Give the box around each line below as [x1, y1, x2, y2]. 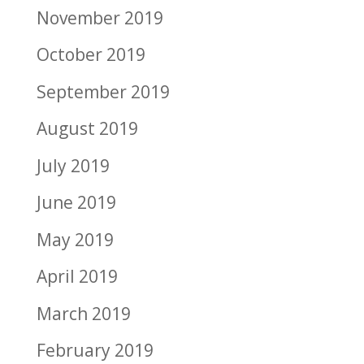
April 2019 [36, 265, 118, 288]
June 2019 [36, 191, 116, 214]
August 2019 [36, 117, 138, 141]
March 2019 [36, 301, 131, 325]
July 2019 [36, 154, 110, 177]
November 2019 [36, 6, 163, 29]
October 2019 [36, 43, 145, 67]
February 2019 [36, 339, 154, 362]
